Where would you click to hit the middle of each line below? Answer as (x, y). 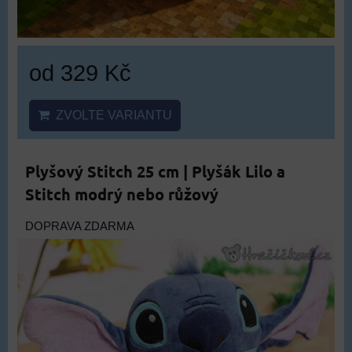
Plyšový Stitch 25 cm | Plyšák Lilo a (155, 171)
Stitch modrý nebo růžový (122, 194)
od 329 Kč (80, 73)
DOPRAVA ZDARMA (80, 226)
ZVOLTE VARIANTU (111, 115)
